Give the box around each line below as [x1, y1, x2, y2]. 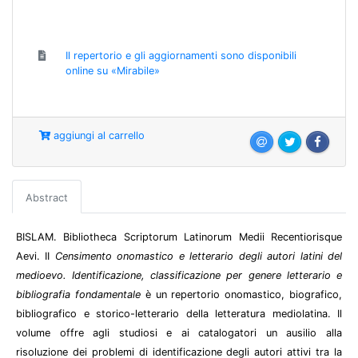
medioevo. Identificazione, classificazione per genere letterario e [16, 268, 342, 281]
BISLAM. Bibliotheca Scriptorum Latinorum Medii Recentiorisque [16, 230, 342, 243]
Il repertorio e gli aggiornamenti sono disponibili [66, 49, 296, 62]
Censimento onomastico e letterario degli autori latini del [54, 249, 343, 262]
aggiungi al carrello [50, 129, 145, 141]
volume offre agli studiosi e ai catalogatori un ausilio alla [16, 326, 342, 339]
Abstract [26, 191, 68, 204]
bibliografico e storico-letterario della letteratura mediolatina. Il [16, 307, 342, 320]
